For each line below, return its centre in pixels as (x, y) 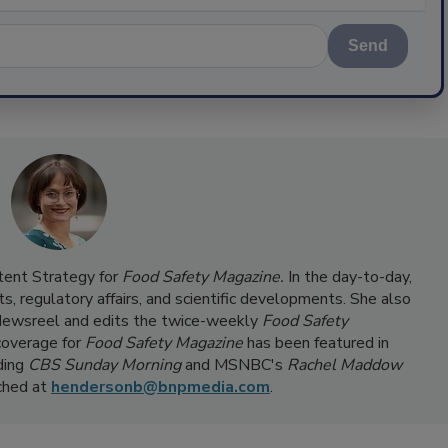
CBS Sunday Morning (104, 365)
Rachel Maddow (344, 365)
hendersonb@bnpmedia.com (160, 387)
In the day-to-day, (350, 277)
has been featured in (317, 343)
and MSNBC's (234, 365)
